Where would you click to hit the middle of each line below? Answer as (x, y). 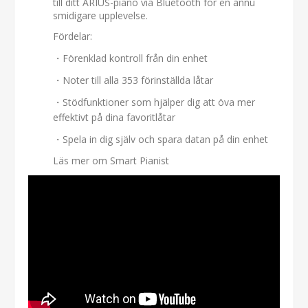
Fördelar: (73, 36)
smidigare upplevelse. (100, 15)
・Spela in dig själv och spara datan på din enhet (161, 139)
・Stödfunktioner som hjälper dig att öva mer (154, 102)
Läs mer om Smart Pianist (111, 160)
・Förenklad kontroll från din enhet (130, 58)
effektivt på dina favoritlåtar (114, 117)
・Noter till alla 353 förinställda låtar (133, 80)
